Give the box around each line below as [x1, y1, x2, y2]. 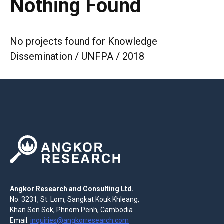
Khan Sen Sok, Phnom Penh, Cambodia [10, 205, 133, 214]
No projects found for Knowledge [10, 35, 157, 48]
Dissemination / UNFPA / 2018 [10, 50, 144, 63]
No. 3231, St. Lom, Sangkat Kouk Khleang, [10, 195, 139, 203]
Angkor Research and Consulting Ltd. [10, 184, 134, 193]
